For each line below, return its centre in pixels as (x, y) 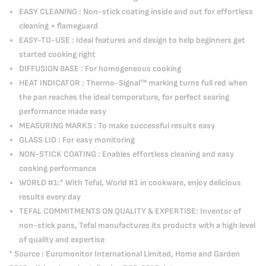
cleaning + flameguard (58, 26)
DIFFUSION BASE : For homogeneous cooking (100, 69)
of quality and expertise (62, 240)
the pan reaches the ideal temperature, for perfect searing (124, 97)
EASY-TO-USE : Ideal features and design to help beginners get (132, 40)
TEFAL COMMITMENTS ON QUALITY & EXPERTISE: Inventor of (130, 211)
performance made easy (63, 111)
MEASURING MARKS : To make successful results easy (117, 126)
